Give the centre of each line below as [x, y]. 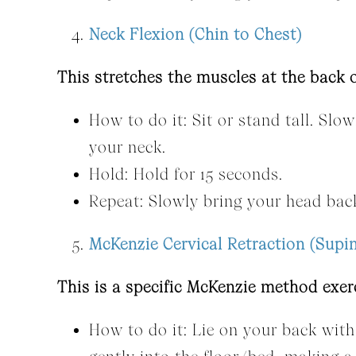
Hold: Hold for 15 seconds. [186, 174]
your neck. [127, 147]
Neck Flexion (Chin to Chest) [195, 35]
